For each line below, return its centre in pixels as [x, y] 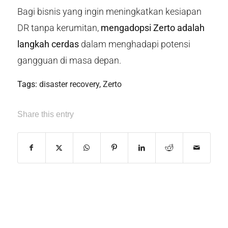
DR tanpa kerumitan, [59, 27]
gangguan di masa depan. [69, 60]
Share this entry [45, 115]
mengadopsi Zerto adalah [152, 27]
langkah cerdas [48, 44]
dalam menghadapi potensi [134, 44]
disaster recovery [69, 84]
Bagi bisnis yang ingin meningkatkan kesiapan [109, 11]
